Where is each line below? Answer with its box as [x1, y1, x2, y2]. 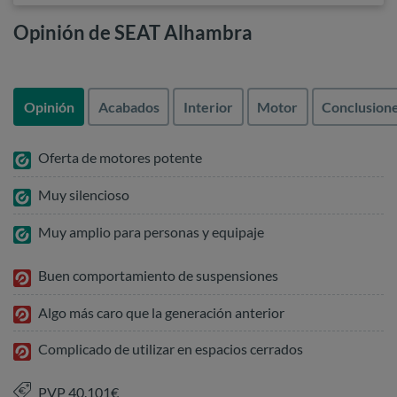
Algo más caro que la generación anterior [38, 303, 284, 321]
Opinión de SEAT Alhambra [13, 20, 253, 44]
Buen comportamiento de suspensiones [38, 266, 278, 284]
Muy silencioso [38, 186, 129, 204]
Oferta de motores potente [38, 149, 202, 167]
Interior [183, 97, 233, 115]
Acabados [97, 97, 160, 115]
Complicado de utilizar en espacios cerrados [38, 340, 303, 358]
